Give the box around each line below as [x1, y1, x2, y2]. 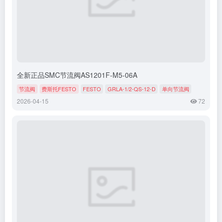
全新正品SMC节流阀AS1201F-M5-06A [17, 70, 137, 80]
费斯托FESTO [42, 85, 77, 93]
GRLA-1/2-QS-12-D [107, 85, 156, 93]
